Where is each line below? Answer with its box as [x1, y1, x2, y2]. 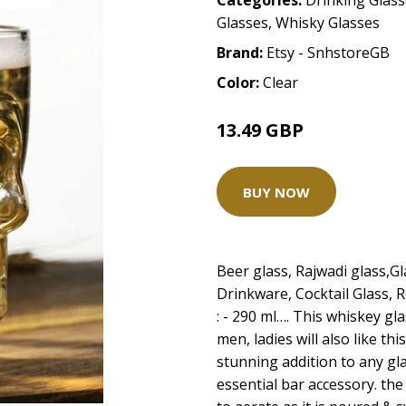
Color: [217, 72, 263, 92]
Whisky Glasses [275, 13, 380, 33]
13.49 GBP [217, 118, 308, 142]
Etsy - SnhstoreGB [266, 43, 390, 63]
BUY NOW [243, 182, 310, 201]
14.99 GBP [308, 125, 361, 140]
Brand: [217, 43, 266, 63]
